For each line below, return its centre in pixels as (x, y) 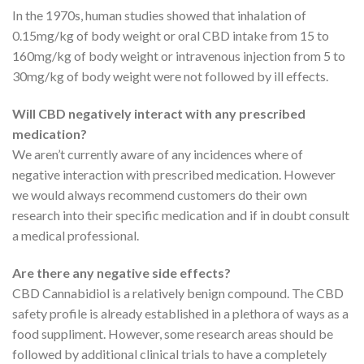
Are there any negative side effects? (126, 272)
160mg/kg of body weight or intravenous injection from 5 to (179, 55)
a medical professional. (76, 235)
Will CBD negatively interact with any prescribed (159, 113)
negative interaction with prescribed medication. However (174, 174)
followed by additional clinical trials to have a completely (169, 353)
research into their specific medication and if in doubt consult (181, 214)
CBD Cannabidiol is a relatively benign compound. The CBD (178, 292)
